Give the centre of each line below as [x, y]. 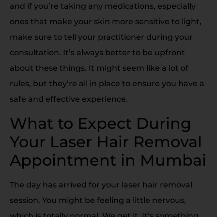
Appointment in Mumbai [108, 160]
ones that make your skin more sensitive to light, [106, 22]
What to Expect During [101, 123]
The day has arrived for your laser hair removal [101, 185]
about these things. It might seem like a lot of [99, 68]
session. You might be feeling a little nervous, [98, 200]
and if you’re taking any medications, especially [103, 6]
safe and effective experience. [69, 99]
